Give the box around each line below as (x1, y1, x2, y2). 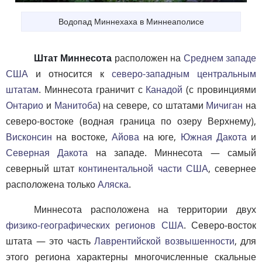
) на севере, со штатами (97, 98, 206, 112)
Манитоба (54, 98, 98, 112)
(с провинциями (182, 82, 257, 96)
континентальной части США (78, 161, 208, 175)
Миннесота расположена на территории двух (34, 202, 256, 216)
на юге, (139, 130, 181, 143)
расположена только (6, 177, 98, 191)
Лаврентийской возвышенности (94, 234, 235, 247)
